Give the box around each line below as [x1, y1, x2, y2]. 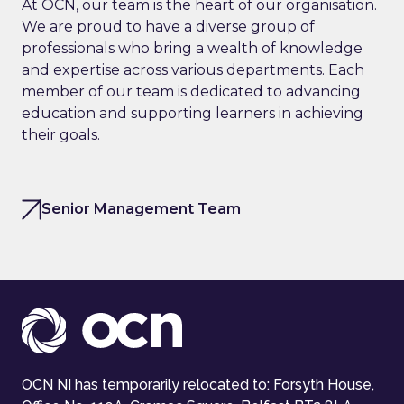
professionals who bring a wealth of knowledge [22, 39, 363, 57]
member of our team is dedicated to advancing [22, 82, 361, 100]
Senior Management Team [41, 199, 242, 217]
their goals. [22, 125, 104, 143]
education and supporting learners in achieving [22, 104, 363, 122]
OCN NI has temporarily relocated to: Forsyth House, [22, 375, 374, 393]
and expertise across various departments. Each [22, 60, 364, 78]
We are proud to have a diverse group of [22, 17, 315, 35]
